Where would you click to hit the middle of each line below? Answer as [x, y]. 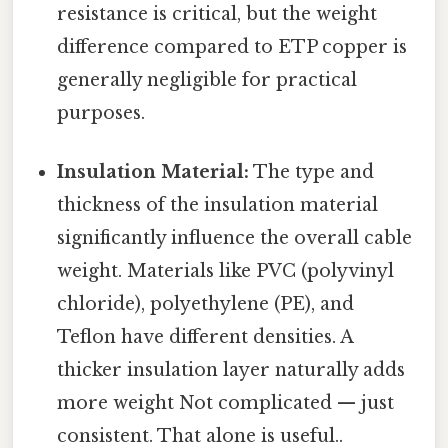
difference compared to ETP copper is [232, 46]
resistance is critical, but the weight [217, 13]
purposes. [101, 112]
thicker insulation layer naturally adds [231, 369]
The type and [312, 171]
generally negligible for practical [207, 79]
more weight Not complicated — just [226, 402]
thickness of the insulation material [218, 204]
